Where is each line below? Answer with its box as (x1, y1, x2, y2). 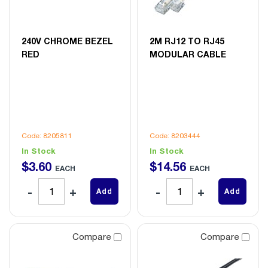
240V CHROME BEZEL (22, 35, 113, 46)
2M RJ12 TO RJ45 (150, 35, 224, 46)
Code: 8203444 (150, 131, 200, 140)
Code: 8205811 (22, 131, 72, 140)
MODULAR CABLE (150, 48, 226, 59)
